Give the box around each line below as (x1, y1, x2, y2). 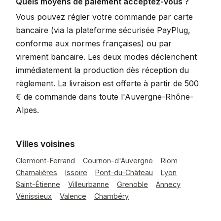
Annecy (156, 180, 181, 188)
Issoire (65, 168, 87, 177)
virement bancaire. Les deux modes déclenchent (16, 52, 197, 62)
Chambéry (94, 192, 129, 200)
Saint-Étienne (16, 180, 60, 188)
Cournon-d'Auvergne (83, 156, 153, 165)
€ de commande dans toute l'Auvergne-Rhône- (16, 92, 193, 102)
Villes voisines (16, 139, 75, 149)
